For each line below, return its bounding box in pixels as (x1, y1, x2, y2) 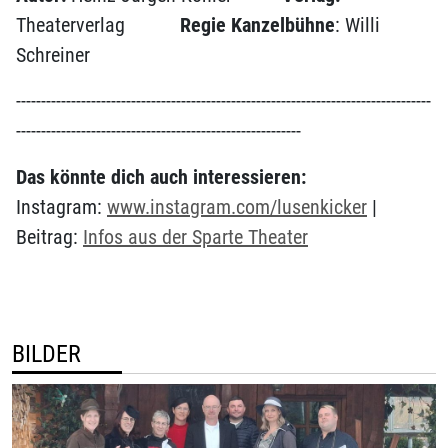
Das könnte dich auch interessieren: (16, 165, 306, 190)
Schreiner (16, 43, 90, 68)
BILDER (12, 340, 81, 369)
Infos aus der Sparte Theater (83, 225, 308, 250)
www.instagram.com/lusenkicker (107, 195, 367, 220)
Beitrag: (16, 225, 83, 250)
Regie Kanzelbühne (180, 13, 335, 38)
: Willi (335, 13, 380, 38)
